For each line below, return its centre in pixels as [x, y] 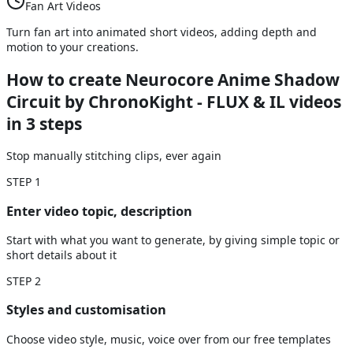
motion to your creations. [72, 47]
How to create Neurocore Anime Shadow [173, 79]
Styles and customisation [86, 310]
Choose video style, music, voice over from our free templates [169, 339]
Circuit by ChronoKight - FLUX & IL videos [174, 101]
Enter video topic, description [99, 211]
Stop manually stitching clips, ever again [114, 156]
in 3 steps [44, 123]
